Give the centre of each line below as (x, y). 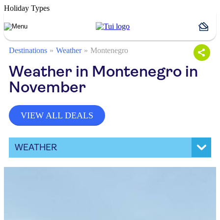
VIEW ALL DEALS (57, 115)
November (47, 87)
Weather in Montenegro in (103, 71)
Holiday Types (27, 8)
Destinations (28, 50)
